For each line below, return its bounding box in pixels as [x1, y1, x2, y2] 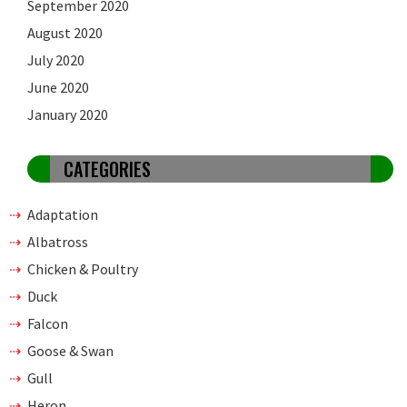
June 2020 [27, 77, 89, 96]
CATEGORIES [64, 154, 151, 183]
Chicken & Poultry [27, 259, 138, 278]
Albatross [27, 232, 88, 251]
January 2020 [27, 104, 108, 124]
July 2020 [27, 50, 84, 69]
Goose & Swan [27, 341, 114, 360]
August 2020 [27, 23, 103, 42]
